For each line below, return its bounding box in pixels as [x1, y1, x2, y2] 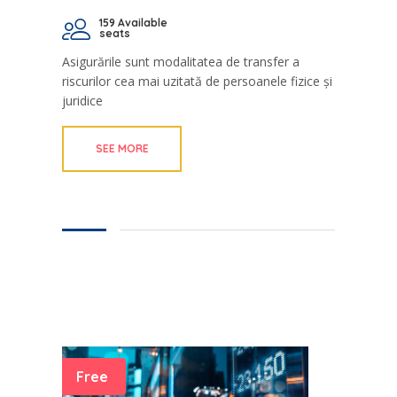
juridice [62, 92, 103, 110]
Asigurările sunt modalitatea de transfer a [62, 53, 300, 71]
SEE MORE [95, 142, 149, 156]
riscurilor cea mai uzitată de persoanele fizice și [62, 73, 332, 90]
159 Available [99, 16, 167, 30]
